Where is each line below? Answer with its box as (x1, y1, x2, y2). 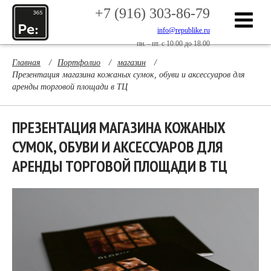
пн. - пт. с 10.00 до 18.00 (137, 39, 210, 48)
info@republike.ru (157, 26, 210, 34)
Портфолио (57, 58, 100, 67)
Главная (12, 58, 41, 67)
